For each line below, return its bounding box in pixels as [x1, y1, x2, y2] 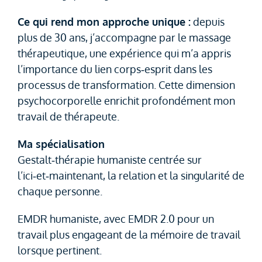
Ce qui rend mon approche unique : [17, 15, 191, 28]
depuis [190, 15, 225, 28]
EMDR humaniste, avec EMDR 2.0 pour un [17, 212, 214, 225]
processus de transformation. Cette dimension [17, 78, 235, 91]
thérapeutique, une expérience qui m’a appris [17, 47, 231, 60]
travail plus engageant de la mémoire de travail [17, 228, 240, 241]
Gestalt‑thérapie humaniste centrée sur [17, 153, 202, 166]
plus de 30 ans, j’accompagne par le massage [17, 31, 231, 44]
